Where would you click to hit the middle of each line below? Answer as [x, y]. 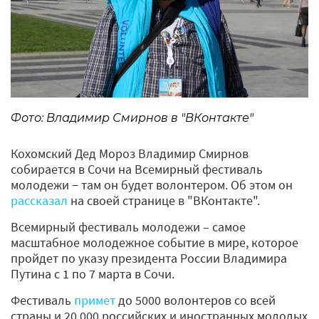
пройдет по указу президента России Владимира [149, 258]
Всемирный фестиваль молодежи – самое [128, 226]
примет [95, 300]
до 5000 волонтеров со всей [195, 300]
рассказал [39, 200]
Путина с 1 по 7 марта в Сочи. [94, 273]
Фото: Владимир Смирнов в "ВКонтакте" [132, 117]
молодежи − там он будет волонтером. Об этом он [152, 184]
